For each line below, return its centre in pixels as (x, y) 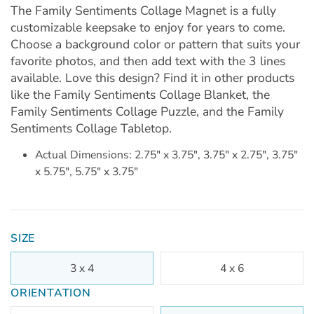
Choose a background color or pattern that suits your (155, 44)
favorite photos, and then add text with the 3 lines (148, 61)
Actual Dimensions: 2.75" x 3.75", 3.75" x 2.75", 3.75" (166, 155)
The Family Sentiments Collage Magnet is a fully (143, 10)
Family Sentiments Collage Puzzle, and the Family (147, 111)
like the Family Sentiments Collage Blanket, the (140, 94)
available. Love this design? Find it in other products (152, 77)
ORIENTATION (51, 293)
